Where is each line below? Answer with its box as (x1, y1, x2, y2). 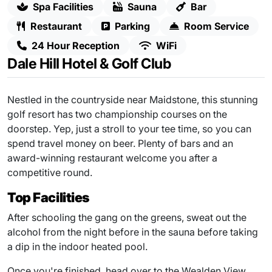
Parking (115, 20, 150, 33)
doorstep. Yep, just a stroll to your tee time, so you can (7, 123, 251, 135)
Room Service (184, 20, 249, 33)
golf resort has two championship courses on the (7, 108, 227, 121)
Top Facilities (7, 189, 90, 206)
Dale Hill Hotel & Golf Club (7, 55, 171, 73)
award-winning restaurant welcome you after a (7, 152, 217, 165)
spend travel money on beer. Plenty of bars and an (7, 137, 233, 150)
